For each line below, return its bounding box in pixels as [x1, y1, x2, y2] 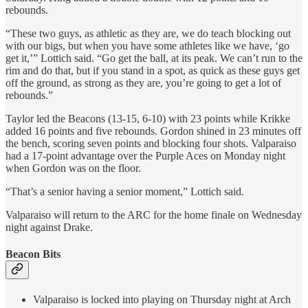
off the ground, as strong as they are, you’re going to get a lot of [5, 76, 281, 89]
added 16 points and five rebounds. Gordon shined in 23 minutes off [5, 124, 301, 137]
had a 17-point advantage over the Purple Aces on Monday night [5, 149, 285, 162]
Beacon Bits [5, 247, 60, 260]
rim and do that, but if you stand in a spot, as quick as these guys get [5, 64, 300, 76]
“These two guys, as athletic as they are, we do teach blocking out [5, 27, 291, 39]
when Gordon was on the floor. [5, 162, 141, 174]
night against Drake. [5, 221, 93, 233]
